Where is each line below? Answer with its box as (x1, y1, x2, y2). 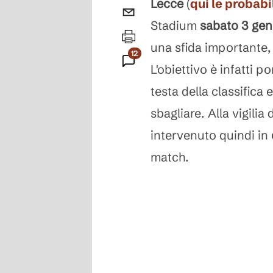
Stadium (151, 18, 200, 33)
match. (151, 149, 189, 165)
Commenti (131, 71, 165, 80)
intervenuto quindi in (151, 127, 271, 143)
